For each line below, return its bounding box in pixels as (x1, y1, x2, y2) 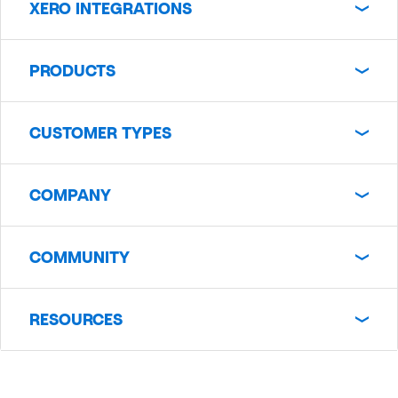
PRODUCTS (29, 60, 115, 81)
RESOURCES (29, 309, 123, 330)
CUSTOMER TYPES (29, 123, 171, 143)
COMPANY (29, 185, 111, 205)
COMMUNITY (29, 247, 130, 267)
